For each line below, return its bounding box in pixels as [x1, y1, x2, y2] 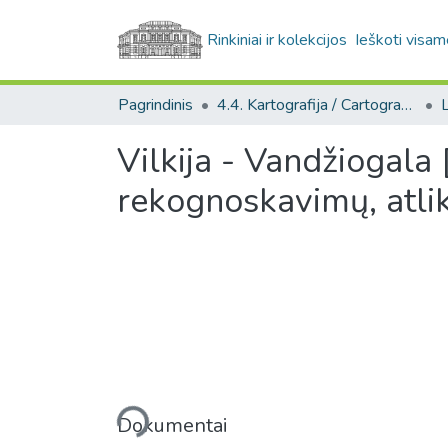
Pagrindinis [118, 94, 193, 116]
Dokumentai [117, 411, 228, 439]
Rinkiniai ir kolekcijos [207, 29, 348, 51]
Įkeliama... [82, 381, 150, 438]
